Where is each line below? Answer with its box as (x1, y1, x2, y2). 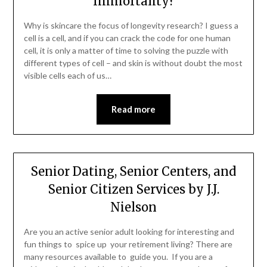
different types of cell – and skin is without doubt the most (23, 58, 243, 69)
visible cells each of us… (23, 70, 111, 81)
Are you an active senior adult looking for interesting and (23, 226, 234, 237)
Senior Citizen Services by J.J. (48, 182, 219, 197)
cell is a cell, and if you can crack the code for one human (23, 33, 231, 44)
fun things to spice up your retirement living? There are (23, 239, 232, 250)
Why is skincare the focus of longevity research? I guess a (23, 20, 238, 31)
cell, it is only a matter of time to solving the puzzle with (23, 45, 228, 56)
